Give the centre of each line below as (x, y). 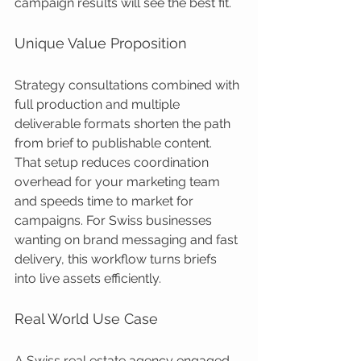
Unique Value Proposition (101, 43)
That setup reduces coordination (113, 162)
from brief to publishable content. (115, 143)
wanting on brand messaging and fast (128, 240)
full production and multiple (99, 104)
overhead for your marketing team (119, 182)
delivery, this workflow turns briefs (117, 259)
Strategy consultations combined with (129, 85)
